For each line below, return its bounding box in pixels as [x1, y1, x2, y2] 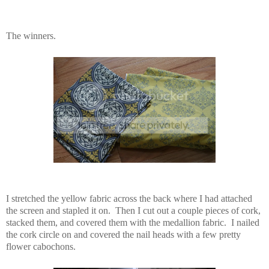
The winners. [6, 31, 56, 41]
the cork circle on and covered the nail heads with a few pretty [6, 229, 241, 240]
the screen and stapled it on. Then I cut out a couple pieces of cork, [6, 205, 261, 216]
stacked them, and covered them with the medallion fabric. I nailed [6, 217, 259, 228]
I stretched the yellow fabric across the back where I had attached [6, 193, 252, 204]
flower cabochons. [6, 241, 76, 252]
